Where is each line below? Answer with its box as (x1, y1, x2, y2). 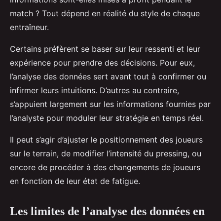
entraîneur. (10, 22, 49, 33)
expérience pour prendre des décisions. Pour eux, (10, 58, 195, 68)
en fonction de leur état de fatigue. (10, 176, 140, 186)
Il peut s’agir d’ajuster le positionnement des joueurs (10, 135, 203, 145)
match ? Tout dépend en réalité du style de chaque (10, 8, 200, 19)
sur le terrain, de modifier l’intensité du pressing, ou (10, 148, 201, 159)
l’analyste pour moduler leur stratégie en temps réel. (10, 113, 204, 123)
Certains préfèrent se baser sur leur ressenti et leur (10, 44, 200, 54)
